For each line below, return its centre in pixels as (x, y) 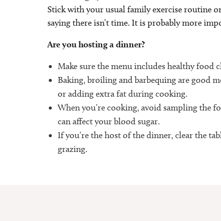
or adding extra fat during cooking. (123, 94)
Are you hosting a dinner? (96, 44)
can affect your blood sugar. (109, 121)
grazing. (73, 149)
